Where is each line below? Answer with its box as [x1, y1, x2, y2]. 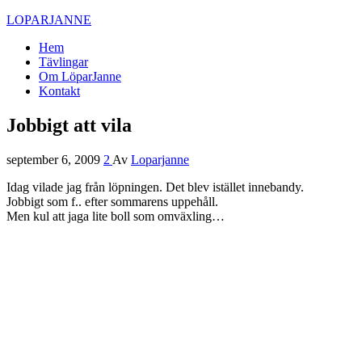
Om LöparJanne [39, 69, 121, 83]
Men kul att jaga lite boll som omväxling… [6, 208, 225, 223]
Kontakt [39, 84, 80, 98]
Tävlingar [39, 55, 88, 69]
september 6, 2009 [6, 152, 103, 166]
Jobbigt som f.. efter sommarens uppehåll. [6, 194, 218, 208]
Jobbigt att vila [6, 114, 132, 136]
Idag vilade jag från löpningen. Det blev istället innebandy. [6, 179, 304, 194]
